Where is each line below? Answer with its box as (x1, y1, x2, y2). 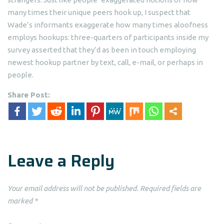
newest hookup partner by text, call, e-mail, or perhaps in (7, 58, 203, 66)
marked (7, 196, 34, 205)
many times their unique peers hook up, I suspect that (7, 8, 190, 16)
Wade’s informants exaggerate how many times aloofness (7, 20, 208, 29)
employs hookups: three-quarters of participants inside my (7, 33, 208, 41)
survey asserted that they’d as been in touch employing (7, 45, 196, 54)
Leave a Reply (7, 148, 114, 173)
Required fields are (138, 184, 201, 192)
